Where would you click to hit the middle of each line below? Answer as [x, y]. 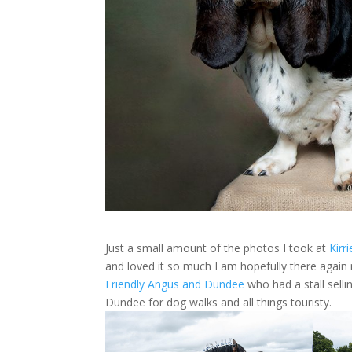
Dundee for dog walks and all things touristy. [219, 302]
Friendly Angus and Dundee [175, 284]
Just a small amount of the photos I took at [218, 247]
